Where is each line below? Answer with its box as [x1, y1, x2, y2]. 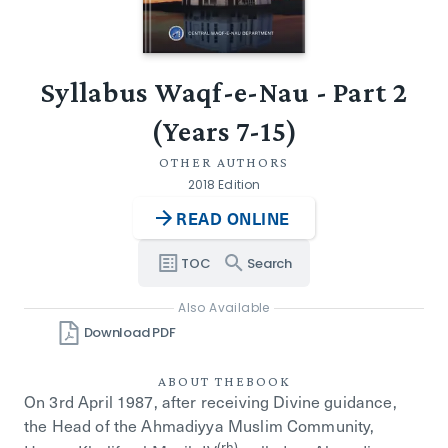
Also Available [178, 299, 270, 316]
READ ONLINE [176, 207, 290, 229]
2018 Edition [187, 176, 261, 193]
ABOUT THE [158, 373, 246, 389]
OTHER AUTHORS [158, 154, 290, 170]
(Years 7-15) [150, 115, 298, 147]
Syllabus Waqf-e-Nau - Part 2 [41, 76, 407, 108]
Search [247, 253, 292, 273]
